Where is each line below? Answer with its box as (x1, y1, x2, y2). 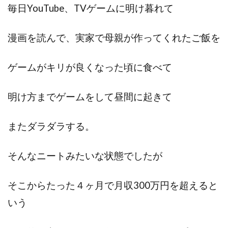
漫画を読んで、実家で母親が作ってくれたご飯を (8, 32, 220, 43)
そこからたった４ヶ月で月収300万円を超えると (8, 179, 218, 191)
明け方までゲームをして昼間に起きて (8, 91, 172, 102)
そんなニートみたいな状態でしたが (8, 150, 162, 161)
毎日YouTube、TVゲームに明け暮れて (8, 2, 174, 14)
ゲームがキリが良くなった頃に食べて (8, 61, 172, 73)
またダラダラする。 (8, 120, 95, 132)
